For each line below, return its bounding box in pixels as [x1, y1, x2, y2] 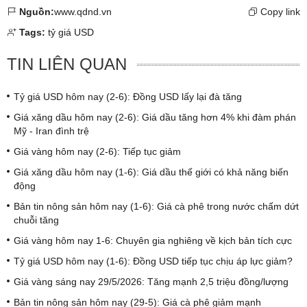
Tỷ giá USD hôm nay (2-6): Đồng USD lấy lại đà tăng [14, 90, 242, 102]
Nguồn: [19, 5, 54, 17]
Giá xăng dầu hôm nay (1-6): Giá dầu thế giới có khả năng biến [14, 166, 288, 177]
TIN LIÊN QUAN [7, 54, 127, 73]
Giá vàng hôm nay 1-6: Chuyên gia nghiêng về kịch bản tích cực [14, 234, 292, 246]
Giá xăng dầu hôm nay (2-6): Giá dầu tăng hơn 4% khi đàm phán [14, 111, 296, 123]
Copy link [258, 5, 300, 17]
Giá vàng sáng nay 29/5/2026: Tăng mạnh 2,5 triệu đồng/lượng [14, 275, 288, 287]
